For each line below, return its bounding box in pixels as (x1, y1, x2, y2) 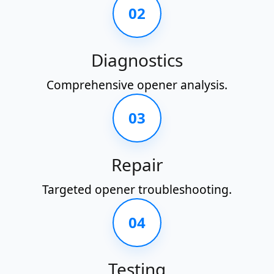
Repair (111, 153, 163, 177)
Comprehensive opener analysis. (46, 76, 228, 94)
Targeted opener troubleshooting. (42, 181, 232, 198)
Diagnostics (91, 48, 183, 72)
